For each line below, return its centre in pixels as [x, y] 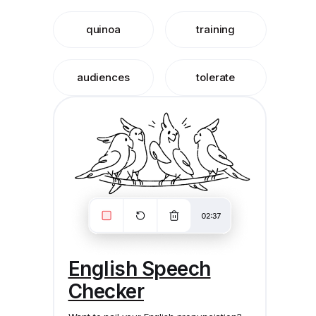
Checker [106, 291]
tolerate [216, 77]
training [216, 29]
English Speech [139, 268]
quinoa [103, 29]
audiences [103, 77]
